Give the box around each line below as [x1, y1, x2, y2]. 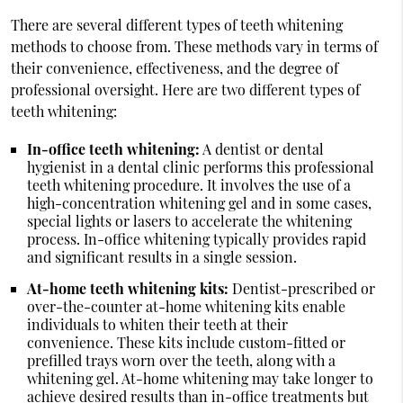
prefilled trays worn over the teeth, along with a [26, 350, 336, 370]
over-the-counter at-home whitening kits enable [26, 296, 345, 316]
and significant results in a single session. [26, 246, 297, 266]
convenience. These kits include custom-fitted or [26, 332, 345, 352]
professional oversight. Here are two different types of [10, 79, 360, 99]
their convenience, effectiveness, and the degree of [10, 58, 338, 77]
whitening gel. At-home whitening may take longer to [26, 368, 373, 388]
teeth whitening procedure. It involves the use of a [26, 175, 351, 194]
